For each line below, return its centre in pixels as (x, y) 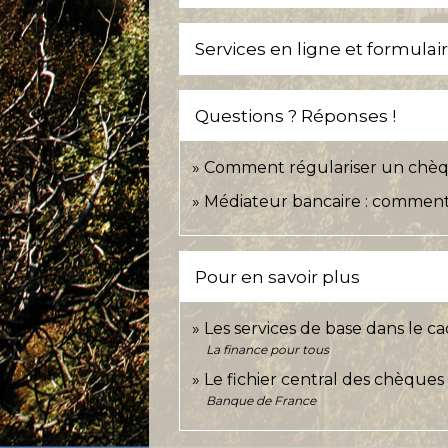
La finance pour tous (268, 349)
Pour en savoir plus (278, 277)
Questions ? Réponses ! (296, 116)
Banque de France (261, 400)
